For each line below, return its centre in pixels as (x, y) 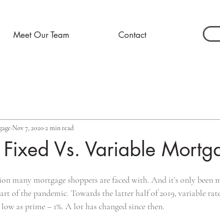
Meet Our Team (41, 35)
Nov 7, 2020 (28, 128)
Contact (132, 35)
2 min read (59, 128)
